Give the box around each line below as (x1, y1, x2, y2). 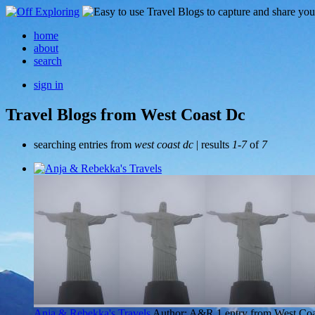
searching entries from (34, 138, 134, 150)
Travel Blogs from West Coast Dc (6, 105, 245, 124)
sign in (34, 79, 63, 91)
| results (193, 138, 232, 150)
